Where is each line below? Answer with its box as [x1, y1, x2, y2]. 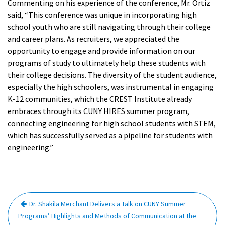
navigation [7, 205, 73, 223]
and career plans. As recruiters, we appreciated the [8, 33, 179, 44]
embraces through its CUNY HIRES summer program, [8, 105, 189, 116]
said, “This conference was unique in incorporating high [8, 9, 197, 20]
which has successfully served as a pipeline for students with [8, 130, 213, 140]
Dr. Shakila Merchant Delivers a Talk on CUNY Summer [29, 199, 186, 208]
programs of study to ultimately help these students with [8, 57, 206, 68]
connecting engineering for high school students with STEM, [8, 118, 216, 128]
